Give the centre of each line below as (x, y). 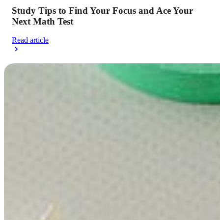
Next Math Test (42, 21)
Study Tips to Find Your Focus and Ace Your (102, 10)
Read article (30, 40)
